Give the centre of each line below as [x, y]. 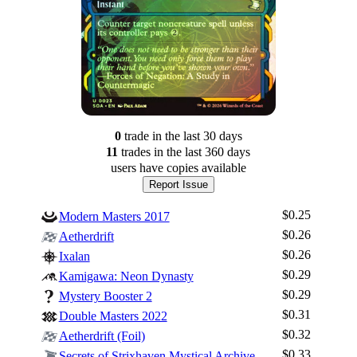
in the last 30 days [195, 135]
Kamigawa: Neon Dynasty [126, 276]
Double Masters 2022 [113, 316]
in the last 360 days [201, 151]
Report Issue [178, 184]
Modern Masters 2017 [114, 216]
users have [137, 167]
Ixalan [74, 256]
